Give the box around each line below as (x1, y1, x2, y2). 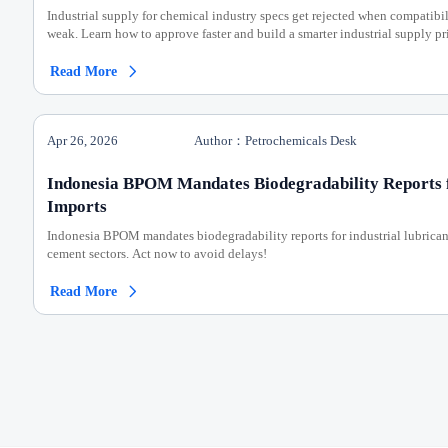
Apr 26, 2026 (47, 133, 118, 149)
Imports (47, 196, 107, 216)
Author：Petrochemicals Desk (194, 133, 358, 149)
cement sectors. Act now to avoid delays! (47, 246, 267, 262)
